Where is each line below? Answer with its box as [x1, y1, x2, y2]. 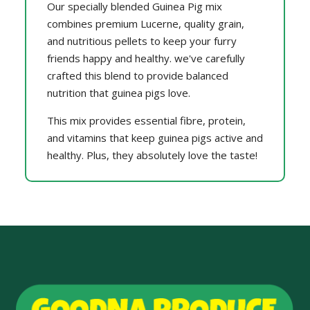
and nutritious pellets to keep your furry [46, 33, 237, 48]
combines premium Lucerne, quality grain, [46, 16, 244, 30]
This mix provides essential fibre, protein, [46, 113, 246, 127]
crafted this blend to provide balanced [46, 68, 228, 82]
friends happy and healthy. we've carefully [46, 51, 245, 65]
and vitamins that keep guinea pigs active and [46, 130, 263, 145]
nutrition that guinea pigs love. [46, 85, 190, 100]
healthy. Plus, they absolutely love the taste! [46, 147, 257, 162]
